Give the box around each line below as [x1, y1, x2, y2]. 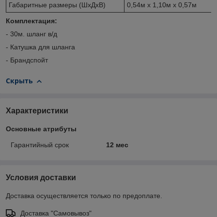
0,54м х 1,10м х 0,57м [127, 1, 197, 9]
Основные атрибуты [6, 124, 77, 133]
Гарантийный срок [11, 140, 69, 149]
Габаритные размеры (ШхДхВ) [9, 1, 106, 9]
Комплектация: [6, 17, 57, 25]
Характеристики [6, 106, 68, 115]
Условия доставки [6, 173, 76, 182]
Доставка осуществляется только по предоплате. [6, 191, 162, 200]
